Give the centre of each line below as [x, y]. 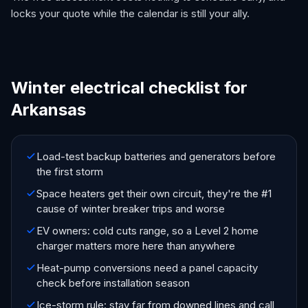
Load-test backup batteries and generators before [156, 156]
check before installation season [113, 283]
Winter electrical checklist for [129, 88]
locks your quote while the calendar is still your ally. [130, 13]
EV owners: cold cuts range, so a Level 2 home [147, 231]
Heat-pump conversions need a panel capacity [147, 268]
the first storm [70, 172]
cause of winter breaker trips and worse [131, 209]
